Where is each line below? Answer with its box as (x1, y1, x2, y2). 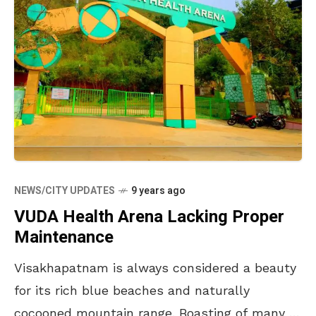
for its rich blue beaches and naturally (14, 282, 250, 298)
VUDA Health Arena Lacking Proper (14, 204, 284, 229)
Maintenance (14, 224, 114, 250)
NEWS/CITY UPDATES (14, 183, 115, 198)
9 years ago (131, 183, 186, 198)
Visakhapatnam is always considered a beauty (14, 260, 296, 275)
